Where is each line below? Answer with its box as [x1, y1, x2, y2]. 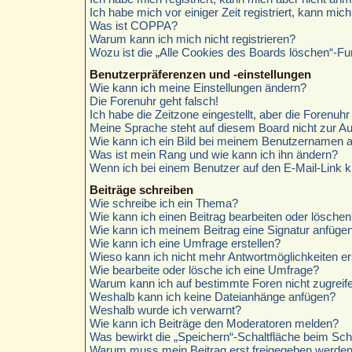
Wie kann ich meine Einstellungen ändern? [89, 80, 306, 94]
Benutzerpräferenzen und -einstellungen [89, 67, 311, 81]
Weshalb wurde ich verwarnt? [89, 302, 241, 317]
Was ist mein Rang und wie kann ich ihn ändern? [89, 147, 338, 161]
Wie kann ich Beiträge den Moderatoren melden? [89, 316, 339, 330]
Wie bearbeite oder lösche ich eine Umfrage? [89, 262, 319, 277]
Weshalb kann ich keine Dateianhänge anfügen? [89, 289, 335, 303]
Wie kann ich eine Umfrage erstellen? [89, 236, 280, 250]
